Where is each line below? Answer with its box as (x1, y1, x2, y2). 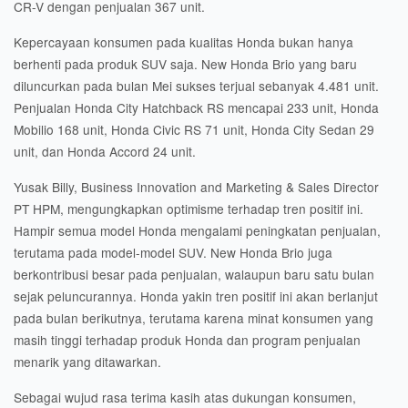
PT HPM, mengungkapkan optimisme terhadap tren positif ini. (14, 199, 363, 218)
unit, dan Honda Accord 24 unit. (14, 142, 196, 160)
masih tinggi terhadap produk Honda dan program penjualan (14, 331, 361, 349)
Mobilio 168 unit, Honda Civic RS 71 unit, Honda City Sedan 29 (14, 120, 374, 138)
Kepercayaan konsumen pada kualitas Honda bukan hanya (14, 33, 353, 51)
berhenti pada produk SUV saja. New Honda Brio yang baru (14, 55, 357, 73)
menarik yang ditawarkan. (14, 352, 161, 371)
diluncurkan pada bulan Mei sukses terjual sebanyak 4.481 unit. (14, 76, 379, 95)
